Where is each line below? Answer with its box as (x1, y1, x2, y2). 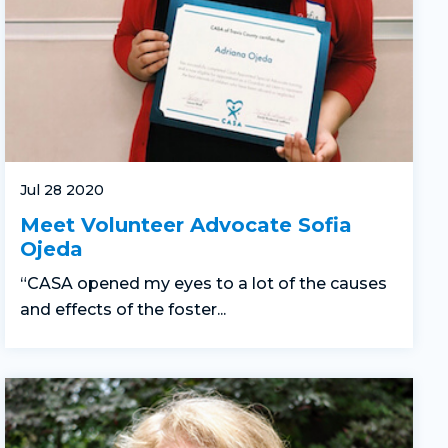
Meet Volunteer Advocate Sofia (20, 212, 352, 237)
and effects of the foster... (20, 299, 226, 319)
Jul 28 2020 (20, 180, 104, 199)
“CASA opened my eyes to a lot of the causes (20, 273, 387, 293)
